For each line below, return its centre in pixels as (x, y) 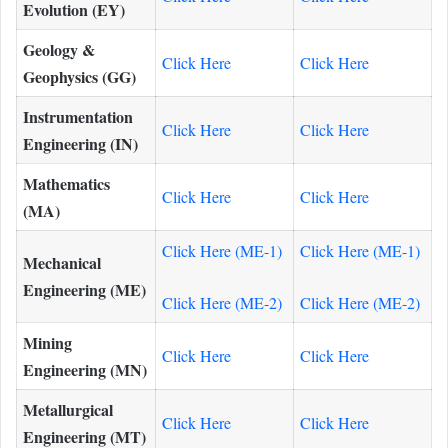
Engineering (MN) (85, 369)
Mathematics (66, 183)
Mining (47, 342)
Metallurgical (68, 409)
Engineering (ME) (84, 289)
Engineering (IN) (80, 143)
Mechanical (62, 262)
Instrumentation (78, 116)
